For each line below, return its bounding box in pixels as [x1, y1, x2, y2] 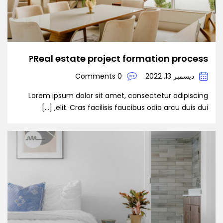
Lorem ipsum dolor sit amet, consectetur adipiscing [28, 90, 208, 101]
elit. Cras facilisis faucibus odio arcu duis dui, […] [56, 102, 208, 112]
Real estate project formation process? [33, 52, 208, 65]
